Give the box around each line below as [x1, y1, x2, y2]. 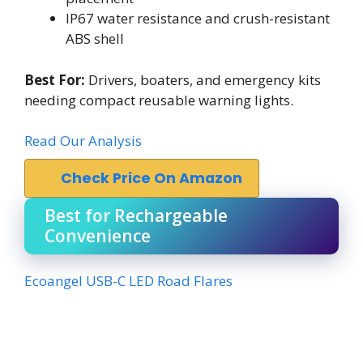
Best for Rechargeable [45, 204, 228, 227]
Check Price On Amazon [61, 169, 242, 188]
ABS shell [66, 29, 124, 48]
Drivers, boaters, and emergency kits [85, 70, 321, 89]
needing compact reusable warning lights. [24, 90, 293, 109]
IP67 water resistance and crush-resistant [66, 9, 330, 28]
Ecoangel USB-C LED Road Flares [24, 271, 233, 290]
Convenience [45, 224, 151, 247]
